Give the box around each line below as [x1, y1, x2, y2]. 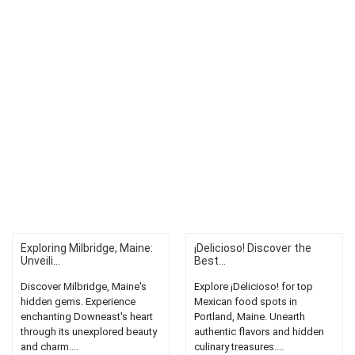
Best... [194, 254, 226, 268]
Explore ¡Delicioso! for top [194, 281, 313, 293]
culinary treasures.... [194, 341, 284, 353]
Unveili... [21, 254, 60, 268]
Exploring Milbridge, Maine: [21, 242, 153, 255]
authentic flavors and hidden [194, 326, 324, 338]
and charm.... [21, 341, 78, 353]
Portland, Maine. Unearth [194, 311, 305, 323]
